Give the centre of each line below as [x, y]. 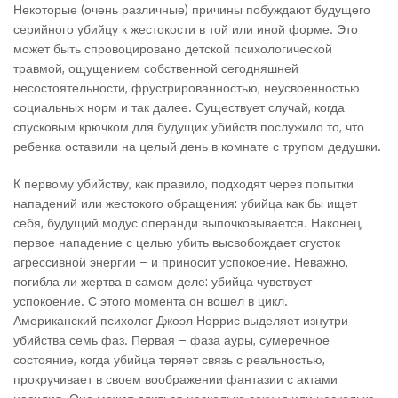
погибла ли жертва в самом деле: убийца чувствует [163, 281]
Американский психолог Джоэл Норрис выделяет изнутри [181, 320]
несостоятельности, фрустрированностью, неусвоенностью [187, 88]
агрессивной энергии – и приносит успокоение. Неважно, [181, 262]
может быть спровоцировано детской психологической [173, 48]
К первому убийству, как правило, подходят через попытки [183, 183]
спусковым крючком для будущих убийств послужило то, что [189, 127]
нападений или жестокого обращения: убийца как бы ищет [185, 203]
